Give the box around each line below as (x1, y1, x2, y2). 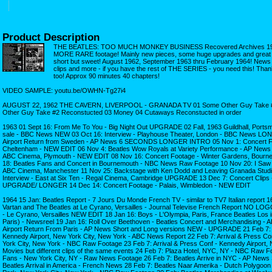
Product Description (2, 31, 100, 42)
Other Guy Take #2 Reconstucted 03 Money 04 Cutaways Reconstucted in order (2, 108, 242, 116)
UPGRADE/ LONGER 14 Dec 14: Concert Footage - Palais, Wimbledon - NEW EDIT (2, 181, 251, 189)
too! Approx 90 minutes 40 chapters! (53, 72, 160, 80)
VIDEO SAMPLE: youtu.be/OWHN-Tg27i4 (2, 86, 126, 94)
